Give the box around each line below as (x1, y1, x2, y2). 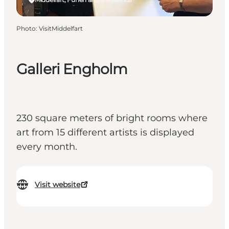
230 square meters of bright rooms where (16, 112, 208, 124)
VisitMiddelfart (39, 24, 83, 32)
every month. (16, 141, 77, 153)
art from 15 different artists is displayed (16, 127, 194, 139)
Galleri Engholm (16, 60, 128, 78)
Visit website (35, 180, 80, 190)
